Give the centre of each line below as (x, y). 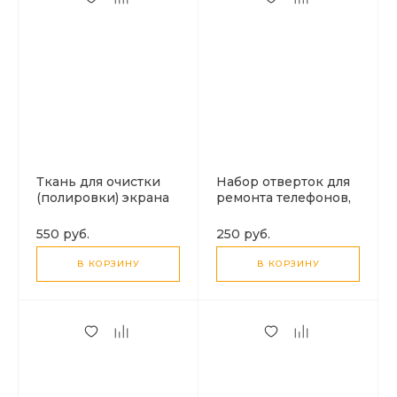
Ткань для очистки (98, 181)
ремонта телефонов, (284, 197)
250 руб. (243, 234)
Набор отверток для (283, 181)
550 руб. (63, 234)
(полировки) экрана (103, 197)
